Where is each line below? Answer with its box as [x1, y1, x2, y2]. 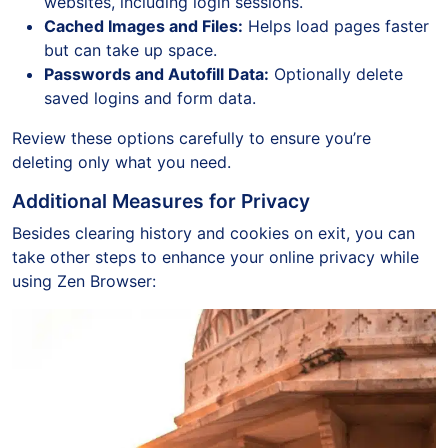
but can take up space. [44, 39, 217, 60]
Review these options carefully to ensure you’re [12, 127, 371, 148]
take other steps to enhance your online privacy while [12, 246, 419, 267]
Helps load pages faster [243, 15, 429, 36]
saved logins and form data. [44, 87, 256, 108]
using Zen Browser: [12, 270, 156, 291]
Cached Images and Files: [44, 15, 243, 36]
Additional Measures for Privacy [12, 188, 310, 213]
